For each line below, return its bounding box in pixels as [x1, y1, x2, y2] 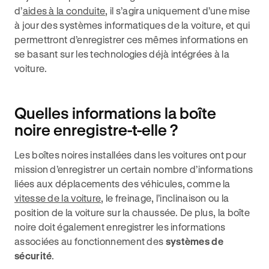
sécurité [14, 250, 52, 261]
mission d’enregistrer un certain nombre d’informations [14, 163, 253, 175]
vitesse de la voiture [14, 192, 101, 204]
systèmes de [165, 235, 223, 247]
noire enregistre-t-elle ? [14, 121, 178, 139]
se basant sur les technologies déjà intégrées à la [14, 48, 229, 59]
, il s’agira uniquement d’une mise [105, 5, 250, 16]
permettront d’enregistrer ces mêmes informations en [14, 34, 249, 45]
